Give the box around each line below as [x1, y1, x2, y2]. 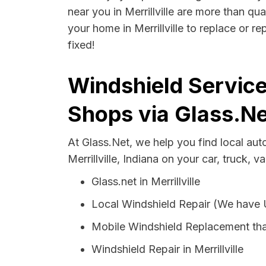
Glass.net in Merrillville [91, 175, 200, 188]
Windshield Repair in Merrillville [91, 243, 243, 255]
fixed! [68, 39, 95, 51]
